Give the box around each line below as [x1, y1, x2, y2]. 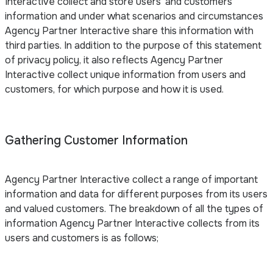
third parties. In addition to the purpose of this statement [5, 38, 261, 52]
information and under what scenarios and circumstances [5, 9, 263, 23]
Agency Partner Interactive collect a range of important [5, 172, 258, 186]
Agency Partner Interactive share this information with [5, 24, 253, 37]
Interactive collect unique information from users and [5, 68, 246, 81]
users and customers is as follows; [5, 231, 158, 244]
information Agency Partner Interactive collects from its [5, 216, 260, 230]
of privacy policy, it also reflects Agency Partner [5, 53, 223, 66]
